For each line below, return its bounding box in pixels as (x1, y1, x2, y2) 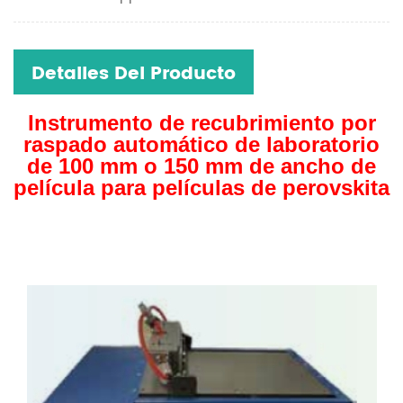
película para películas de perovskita (13, 175, 390, 200)
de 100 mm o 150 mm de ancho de (27, 154, 376, 178)
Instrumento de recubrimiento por (27, 111, 376, 135)
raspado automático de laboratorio (23, 132, 380, 157)
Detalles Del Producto (31, 59, 236, 89)
